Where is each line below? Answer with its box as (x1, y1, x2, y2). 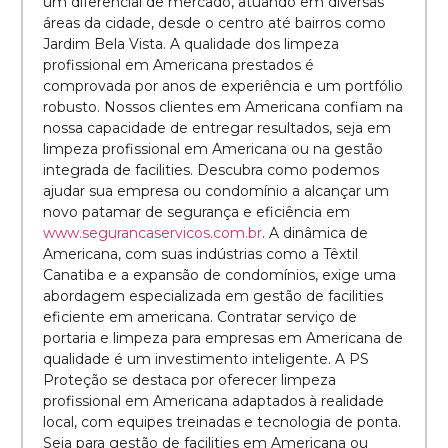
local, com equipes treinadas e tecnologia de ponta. (43, 413, 401, 432)
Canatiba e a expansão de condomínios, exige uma (43, 266, 396, 285)
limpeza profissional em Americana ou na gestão (43, 140, 383, 159)
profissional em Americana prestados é (43, 56, 314, 75)
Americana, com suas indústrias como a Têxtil (43, 245, 358, 264)
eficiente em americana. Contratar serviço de (43, 308, 357, 327)
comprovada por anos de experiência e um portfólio (43, 77, 403, 96)
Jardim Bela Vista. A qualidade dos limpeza (43, 35, 339, 54)
